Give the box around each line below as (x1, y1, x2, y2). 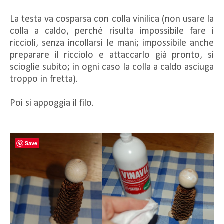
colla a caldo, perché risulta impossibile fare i (10, 26, 214, 36)
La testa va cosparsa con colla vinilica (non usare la (10, 14, 214, 24)
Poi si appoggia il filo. (10, 98, 94, 108)
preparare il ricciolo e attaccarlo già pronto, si (10, 50, 214, 60)
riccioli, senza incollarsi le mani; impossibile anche (10, 38, 214, 48)
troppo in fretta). (10, 74, 78, 84)
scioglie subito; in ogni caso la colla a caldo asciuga (10, 62, 214, 72)
